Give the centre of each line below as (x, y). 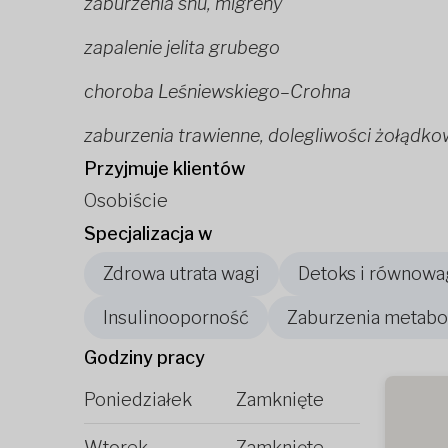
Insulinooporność (176, 317)
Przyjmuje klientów (164, 169)
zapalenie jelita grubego (182, 48)
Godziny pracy (144, 357)
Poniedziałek (138, 399)
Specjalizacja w (148, 234)
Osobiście (126, 201)
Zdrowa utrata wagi (181, 274)
